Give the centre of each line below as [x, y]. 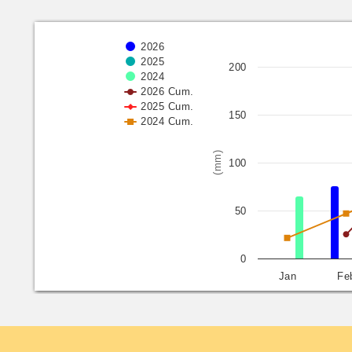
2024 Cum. [167, 121]
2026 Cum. [167, 91]
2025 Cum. [167, 106]
